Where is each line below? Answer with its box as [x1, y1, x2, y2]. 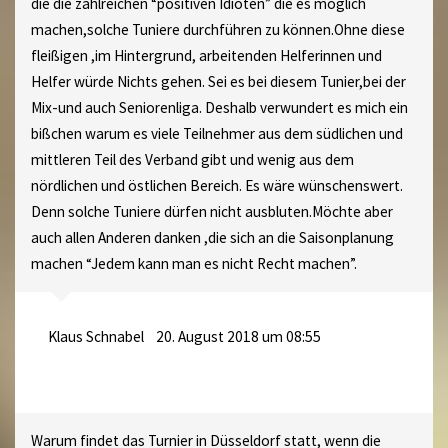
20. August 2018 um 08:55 [155, 327, 321, 347]
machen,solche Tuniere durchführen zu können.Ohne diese [30, 19, 405, 39]
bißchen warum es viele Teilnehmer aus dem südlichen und [30, 123, 403, 143]
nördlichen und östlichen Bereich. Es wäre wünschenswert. [30, 175, 403, 195]
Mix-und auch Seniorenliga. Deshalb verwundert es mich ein [30, 97, 408, 117]
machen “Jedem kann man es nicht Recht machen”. [30, 253, 357, 273]
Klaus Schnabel [47, 327, 144, 347]
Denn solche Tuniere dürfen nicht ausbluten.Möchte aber [30, 201, 393, 221]
